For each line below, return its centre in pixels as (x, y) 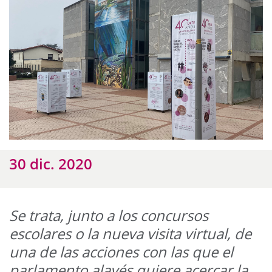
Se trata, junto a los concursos (109, 216)
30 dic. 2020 (51, 164)
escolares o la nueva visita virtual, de (130, 234)
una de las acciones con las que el (121, 252)
